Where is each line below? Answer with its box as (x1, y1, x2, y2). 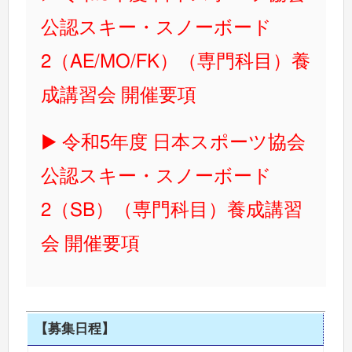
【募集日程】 (34, 322, 115, 335)
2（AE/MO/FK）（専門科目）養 (41, 53, 311, 72)
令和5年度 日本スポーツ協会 (62, 133, 306, 152)
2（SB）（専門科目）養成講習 (41, 200, 303, 220)
